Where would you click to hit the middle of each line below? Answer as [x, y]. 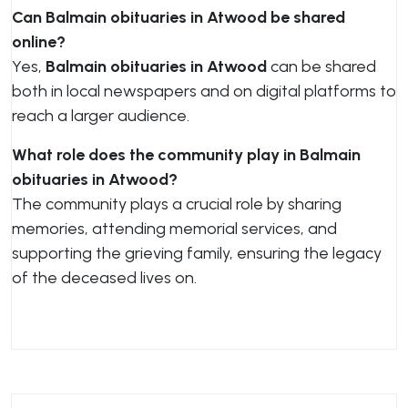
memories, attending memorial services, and [174, 229]
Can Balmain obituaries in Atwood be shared [178, 17]
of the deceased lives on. [104, 278]
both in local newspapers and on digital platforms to [204, 91]
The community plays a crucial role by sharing [177, 204]
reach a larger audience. [101, 116]
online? [39, 42]
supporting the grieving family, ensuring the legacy [197, 253]
